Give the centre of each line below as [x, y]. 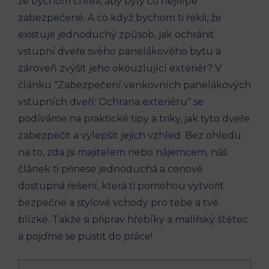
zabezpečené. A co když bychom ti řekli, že [120, 17]
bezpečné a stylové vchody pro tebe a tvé [118, 202]
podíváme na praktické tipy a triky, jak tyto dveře [134, 118]
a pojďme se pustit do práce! [85, 236]
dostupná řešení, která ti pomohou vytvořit [121, 186]
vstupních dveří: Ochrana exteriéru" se [111, 101]
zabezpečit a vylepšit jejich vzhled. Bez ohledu [130, 135]
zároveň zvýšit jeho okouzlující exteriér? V [120, 68]
